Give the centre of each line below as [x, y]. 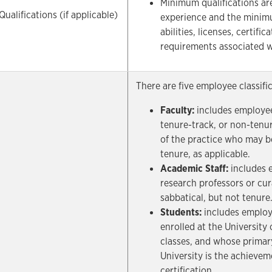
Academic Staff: [195, 168]
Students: [182, 212]
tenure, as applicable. [206, 154]
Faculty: [178, 110]
